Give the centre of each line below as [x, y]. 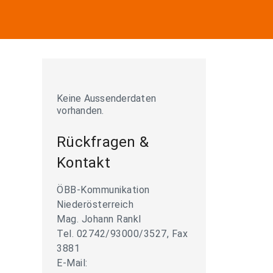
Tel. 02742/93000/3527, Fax [122, 234]
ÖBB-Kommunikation [103, 190]
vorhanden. [80, 111]
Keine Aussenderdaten [106, 98]
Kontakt [83, 163]
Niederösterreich [95, 204]
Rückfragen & [103, 142]
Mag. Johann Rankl [99, 219]
